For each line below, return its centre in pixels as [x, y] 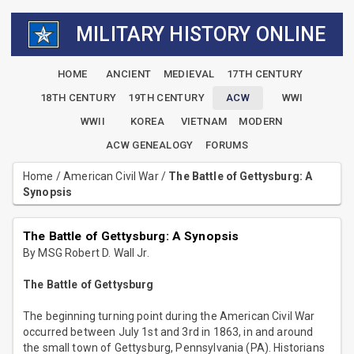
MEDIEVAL [189, 74]
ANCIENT [128, 74]
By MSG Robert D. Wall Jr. [86, 253]
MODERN [261, 122]
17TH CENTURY [265, 74]
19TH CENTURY [166, 98]
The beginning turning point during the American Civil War [169, 316]
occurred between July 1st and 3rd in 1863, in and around [168, 332]
